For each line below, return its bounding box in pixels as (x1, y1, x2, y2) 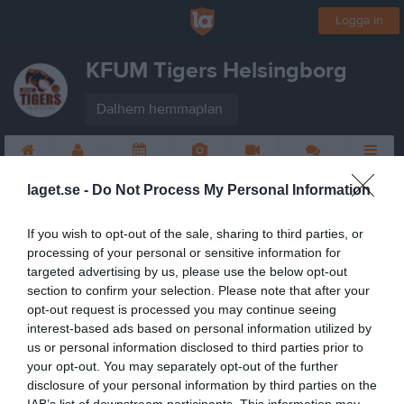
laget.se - (27, 182, 92, 197)
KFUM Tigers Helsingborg (86, 57, 347, 85)
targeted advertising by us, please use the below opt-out (27, 264, 347, 279)
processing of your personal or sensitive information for (27, 245, 341, 260)
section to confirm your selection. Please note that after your (27, 283, 370, 298)
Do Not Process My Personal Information (92, 182, 371, 197)
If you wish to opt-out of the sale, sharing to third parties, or (27, 226, 363, 241)
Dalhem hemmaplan (96, 100, 223, 118)
